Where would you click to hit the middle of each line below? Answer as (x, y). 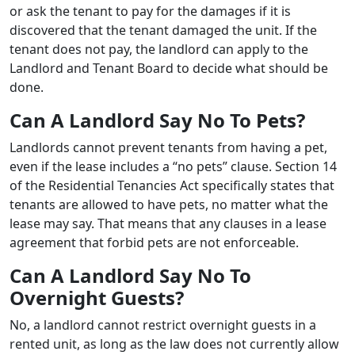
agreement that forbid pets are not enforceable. (154, 242)
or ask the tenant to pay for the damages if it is (150, 11)
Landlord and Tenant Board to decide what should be (169, 68)
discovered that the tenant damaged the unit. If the (163, 30)
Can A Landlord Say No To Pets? (157, 120)
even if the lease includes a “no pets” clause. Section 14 (173, 166)
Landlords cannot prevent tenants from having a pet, (168, 147)
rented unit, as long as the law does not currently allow (174, 344)
